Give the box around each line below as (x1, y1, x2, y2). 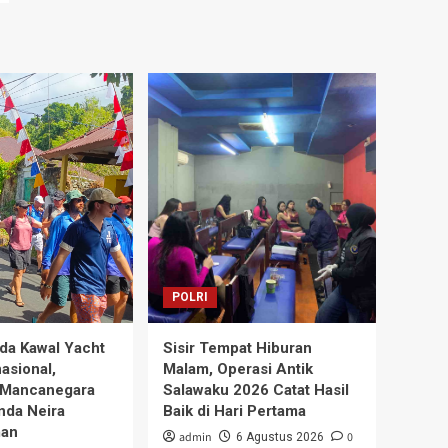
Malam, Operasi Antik (163, 360, 313, 379)
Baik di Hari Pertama (163, 402, 306, 421)
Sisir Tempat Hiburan (163, 339, 312, 358)
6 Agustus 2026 (236, 430, 324, 445)
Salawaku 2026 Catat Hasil (163, 381, 349, 400)
